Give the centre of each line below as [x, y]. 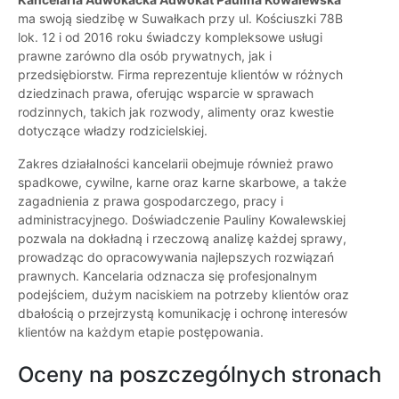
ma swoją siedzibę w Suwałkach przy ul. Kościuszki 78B [180, 19]
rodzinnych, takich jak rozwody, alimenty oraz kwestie [176, 112]
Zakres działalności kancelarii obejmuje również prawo [175, 164]
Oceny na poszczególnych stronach [199, 375]
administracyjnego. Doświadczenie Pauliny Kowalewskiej [182, 220]
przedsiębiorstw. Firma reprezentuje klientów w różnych [180, 75]
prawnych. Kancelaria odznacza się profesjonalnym [167, 276]
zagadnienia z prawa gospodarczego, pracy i [151, 201]
